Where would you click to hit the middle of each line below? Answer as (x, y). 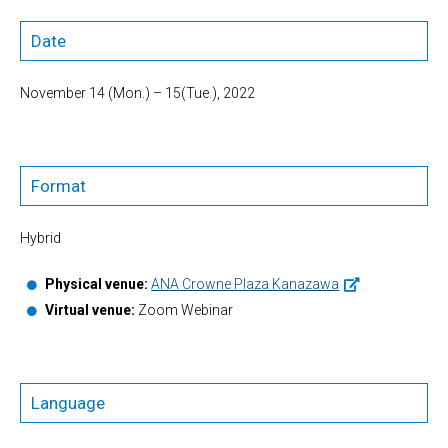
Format (58, 186)
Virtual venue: (90, 309)
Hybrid (40, 238)
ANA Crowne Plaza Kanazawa (245, 284)
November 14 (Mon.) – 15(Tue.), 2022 (137, 93)
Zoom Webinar (184, 309)
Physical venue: (97, 284)
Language (68, 402)
